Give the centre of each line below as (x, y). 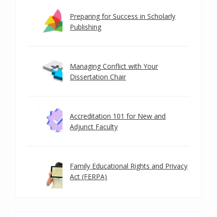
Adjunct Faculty (94, 127)
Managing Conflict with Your (114, 66)
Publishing (86, 27)
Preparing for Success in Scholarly (123, 16)
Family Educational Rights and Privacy (129, 166)
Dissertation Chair (98, 77)
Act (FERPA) (89, 177)
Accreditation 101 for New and (118, 116)
